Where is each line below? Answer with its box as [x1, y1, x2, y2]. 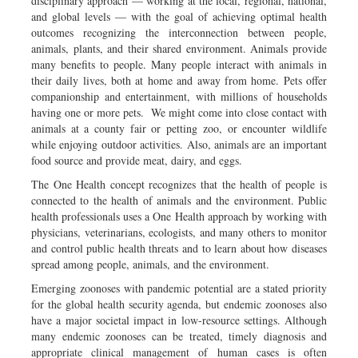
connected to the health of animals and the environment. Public [31, 192, 327, 208]
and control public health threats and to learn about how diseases [31, 240, 327, 256]
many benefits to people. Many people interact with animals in [31, 56, 327, 72]
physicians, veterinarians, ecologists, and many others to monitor [31, 224, 327, 240]
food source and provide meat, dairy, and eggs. [31, 152, 242, 168]
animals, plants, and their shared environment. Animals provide [31, 40, 327, 56]
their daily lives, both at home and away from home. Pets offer [31, 72, 327, 88]
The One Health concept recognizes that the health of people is [31, 176, 327, 192]
